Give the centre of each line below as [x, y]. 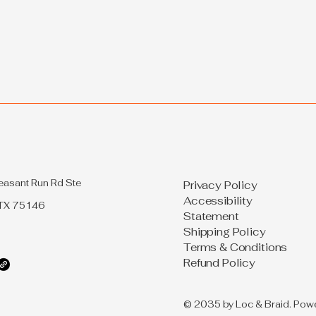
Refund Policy [220, 263]
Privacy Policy [220, 186]
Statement [211, 217]
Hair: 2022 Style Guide [130, 11]
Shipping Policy [225, 232]
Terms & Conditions [236, 248]
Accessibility [218, 201]
